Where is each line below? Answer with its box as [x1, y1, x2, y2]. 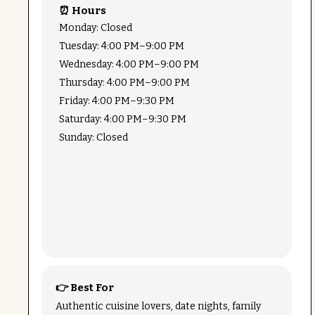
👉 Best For [55, 281, 114, 295]
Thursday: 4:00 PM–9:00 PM [58, 77, 190, 89]
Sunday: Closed [58, 131, 128, 144]
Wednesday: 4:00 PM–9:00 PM [58, 58, 199, 71]
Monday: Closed [58, 22, 132, 34]
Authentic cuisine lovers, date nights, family [55, 300, 261, 313]
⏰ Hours [58, 4, 106, 18]
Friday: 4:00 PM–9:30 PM [58, 95, 174, 108]
